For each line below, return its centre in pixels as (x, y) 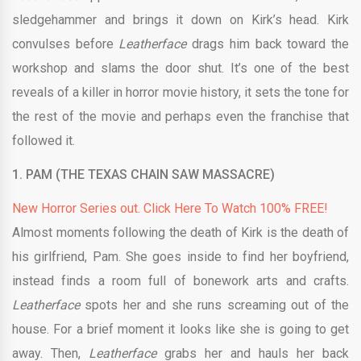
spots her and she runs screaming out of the (214, 305)
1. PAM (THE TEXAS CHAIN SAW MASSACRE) (143, 174)
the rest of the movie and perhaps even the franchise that (180, 116)
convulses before (66, 44)
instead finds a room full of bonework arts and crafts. (180, 281)
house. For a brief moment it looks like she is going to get (180, 329)
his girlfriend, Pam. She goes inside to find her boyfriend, (180, 257)
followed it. (44, 141)
